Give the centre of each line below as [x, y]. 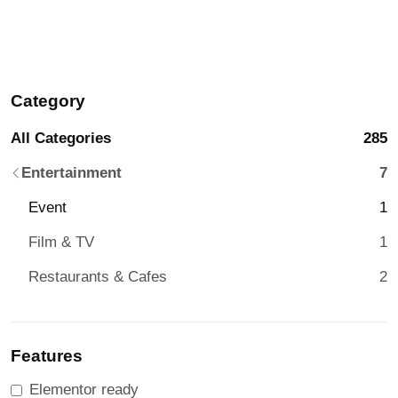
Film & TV [61, 242]
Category [48, 101]
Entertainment [72, 173]
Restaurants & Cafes [98, 277]
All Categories [61, 138]
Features [47, 356]
